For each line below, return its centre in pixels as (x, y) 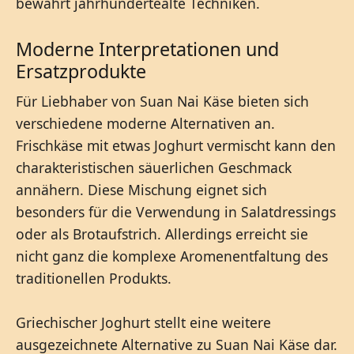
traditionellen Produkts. (94, 278)
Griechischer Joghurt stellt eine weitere (143, 322)
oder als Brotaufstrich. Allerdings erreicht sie (162, 233)
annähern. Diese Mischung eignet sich (141, 189)
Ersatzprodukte (81, 71)
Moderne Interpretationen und (147, 49)
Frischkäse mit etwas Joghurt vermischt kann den (176, 145)
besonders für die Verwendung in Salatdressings (176, 211)
